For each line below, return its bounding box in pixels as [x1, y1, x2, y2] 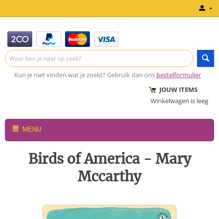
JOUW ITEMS [151, 85, 197, 94]
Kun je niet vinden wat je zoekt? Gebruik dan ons [14, 70, 155, 79]
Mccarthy [78, 168, 141, 185]
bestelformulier [156, 70, 201, 79]
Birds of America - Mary [28, 150, 191, 168]
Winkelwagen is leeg [151, 96, 208, 105]
